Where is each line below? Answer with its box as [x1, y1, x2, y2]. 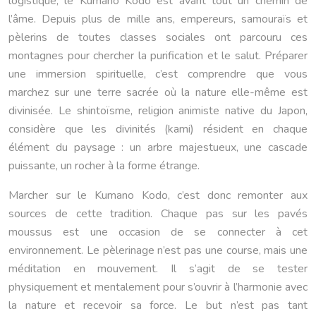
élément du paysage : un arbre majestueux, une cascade [8, 139, 308, 155]
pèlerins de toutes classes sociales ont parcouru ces [8, 29, 308, 45]
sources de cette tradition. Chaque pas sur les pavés [8, 205, 308, 221]
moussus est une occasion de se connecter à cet [8, 224, 308, 240]
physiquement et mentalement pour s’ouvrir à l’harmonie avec [8, 279, 308, 295]
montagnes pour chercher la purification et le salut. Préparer [8, 47, 308, 63]
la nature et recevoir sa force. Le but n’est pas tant [8, 297, 308, 313]
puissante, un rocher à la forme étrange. [8, 157, 200, 174]
